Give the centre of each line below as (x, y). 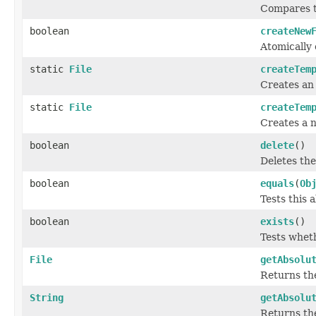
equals (277, 183)
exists (277, 221)
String (47, 298)
